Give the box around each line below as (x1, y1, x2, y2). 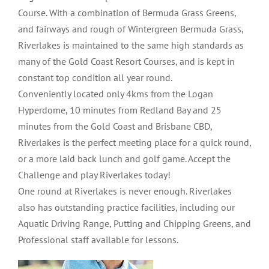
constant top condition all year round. (18, 71, 172, 83)
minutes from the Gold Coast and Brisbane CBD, (18, 119, 212, 132)
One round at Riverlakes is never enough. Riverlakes (18, 184, 232, 197)
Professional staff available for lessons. (18, 233, 178, 246)
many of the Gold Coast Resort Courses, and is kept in (18, 55, 235, 67)
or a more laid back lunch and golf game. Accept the (18, 152, 231, 165)
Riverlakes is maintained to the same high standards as (18, 38, 244, 51)
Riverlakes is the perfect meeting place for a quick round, (18, 136, 251, 148)
